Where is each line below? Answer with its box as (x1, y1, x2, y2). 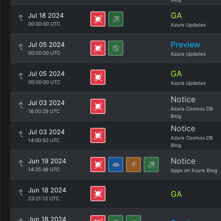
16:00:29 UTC (28, 108, 60, 114)
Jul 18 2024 (28, 11, 64, 19)
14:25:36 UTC (28, 166, 60, 172)
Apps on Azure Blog (171, 167, 217, 173)
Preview (171, 39, 200, 49)
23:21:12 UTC (28, 195, 59, 201)
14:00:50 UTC (28, 137, 60, 143)
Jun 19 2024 (28, 157, 66, 165)
